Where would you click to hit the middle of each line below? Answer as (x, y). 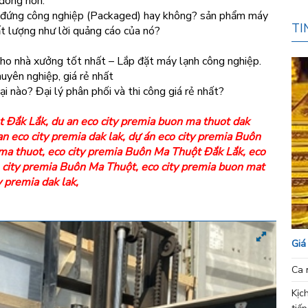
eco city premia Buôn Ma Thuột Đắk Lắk (145, 152)
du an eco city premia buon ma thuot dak (150, 122)
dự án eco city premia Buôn (194, 137)
